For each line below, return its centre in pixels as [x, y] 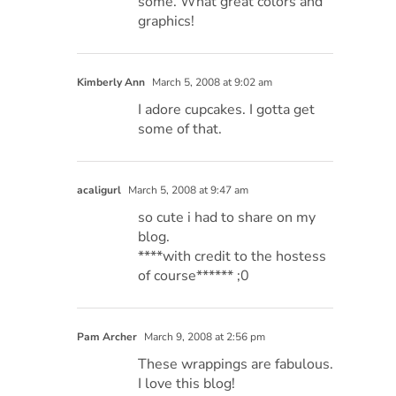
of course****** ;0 [194, 275]
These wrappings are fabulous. [236, 364]
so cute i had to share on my [227, 217]
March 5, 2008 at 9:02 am [211, 82]
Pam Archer [107, 336]
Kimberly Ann [111, 82]
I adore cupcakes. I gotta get [227, 109]
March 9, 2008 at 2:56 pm [204, 336]
